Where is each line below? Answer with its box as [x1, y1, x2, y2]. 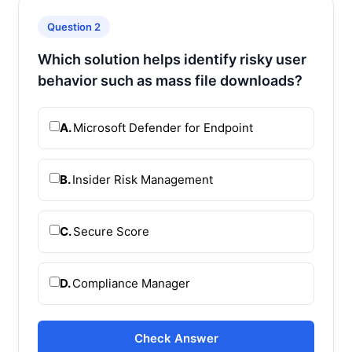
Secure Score [73, 223, 149, 239]
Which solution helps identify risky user [38, 50, 306, 68]
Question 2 [47, 20, 101, 33]
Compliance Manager [72, 275, 190, 291]
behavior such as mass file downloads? [38, 71, 302, 89]
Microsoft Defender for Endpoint [73, 119, 253, 135]
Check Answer [134, 330, 218, 346]
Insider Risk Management [72, 171, 213, 187]
